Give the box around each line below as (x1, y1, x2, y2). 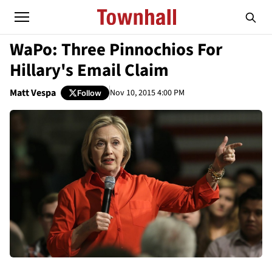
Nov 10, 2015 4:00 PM (110, 86, 185, 99)
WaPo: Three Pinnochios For (10, 38, 222, 62)
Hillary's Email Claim (10, 58, 169, 83)
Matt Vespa (10, 86, 56, 100)
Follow (77, 87, 101, 98)
